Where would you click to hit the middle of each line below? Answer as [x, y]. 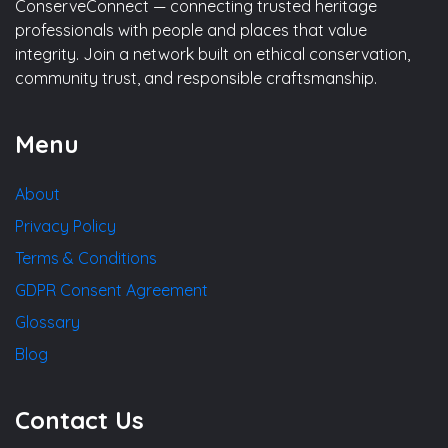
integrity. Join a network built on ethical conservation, [212, 54]
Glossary [47, 322]
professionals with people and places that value [191, 30]
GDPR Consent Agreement [111, 290]
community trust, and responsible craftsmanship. [196, 78]
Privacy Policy [65, 226]
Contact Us [79, 420]
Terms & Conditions [86, 258]
